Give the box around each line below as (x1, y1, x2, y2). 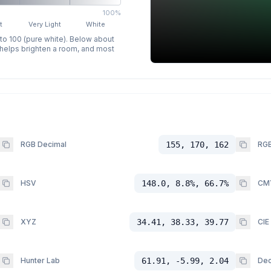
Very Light (28, 20, 62, 29)
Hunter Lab (20, 256, 60, 266)
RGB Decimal (20, 140, 67, 149)
